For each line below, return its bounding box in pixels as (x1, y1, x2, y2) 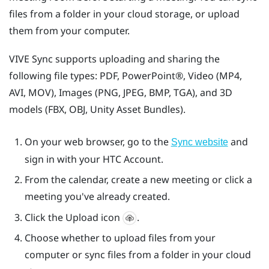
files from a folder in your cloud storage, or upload (9, 7, 240, 20)
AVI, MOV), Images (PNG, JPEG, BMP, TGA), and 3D (9, 86, 232, 100)
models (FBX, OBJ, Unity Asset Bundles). (9, 103, 186, 116)
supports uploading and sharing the (53, 52, 220, 66)
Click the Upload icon (24, 210, 122, 224)
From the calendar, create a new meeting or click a (24, 173, 252, 187)
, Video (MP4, (183, 69, 242, 83)
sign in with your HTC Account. (24, 152, 163, 166)
